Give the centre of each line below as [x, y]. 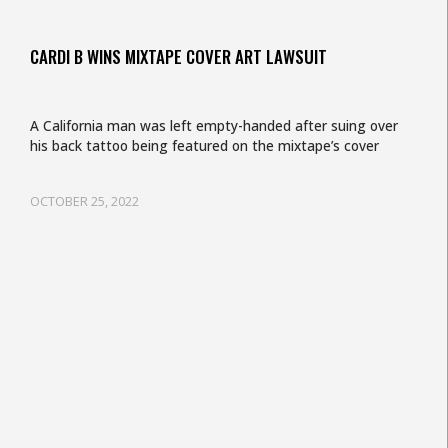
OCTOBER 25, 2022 [84, 201]
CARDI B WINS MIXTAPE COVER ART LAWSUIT [178, 56]
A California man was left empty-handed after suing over [214, 125]
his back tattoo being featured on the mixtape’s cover [204, 145]
